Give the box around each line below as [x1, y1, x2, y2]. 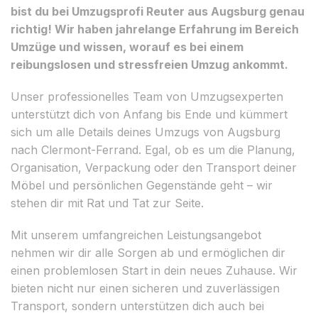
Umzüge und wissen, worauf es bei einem [11, 39, 243, 54]
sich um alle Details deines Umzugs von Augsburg [11, 124, 280, 139]
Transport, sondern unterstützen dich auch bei [11, 298, 264, 313]
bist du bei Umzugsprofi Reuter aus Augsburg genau [11, 4, 305, 18]
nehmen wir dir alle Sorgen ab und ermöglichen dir [11, 245, 285, 260]
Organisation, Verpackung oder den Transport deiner [11, 160, 297, 175]
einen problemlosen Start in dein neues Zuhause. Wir [11, 263, 297, 278]
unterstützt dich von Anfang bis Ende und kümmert [11, 106, 287, 121]
